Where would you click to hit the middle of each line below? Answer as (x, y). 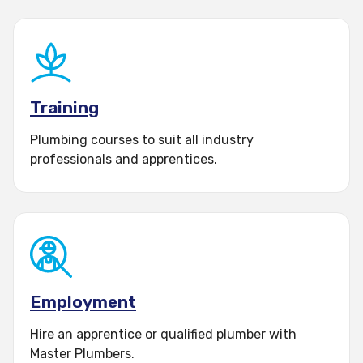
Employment (83, 302)
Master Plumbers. (82, 354)
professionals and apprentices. (124, 159)
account (162, 16)
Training (64, 107)
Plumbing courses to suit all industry (142, 140)
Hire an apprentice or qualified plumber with (163, 334)
